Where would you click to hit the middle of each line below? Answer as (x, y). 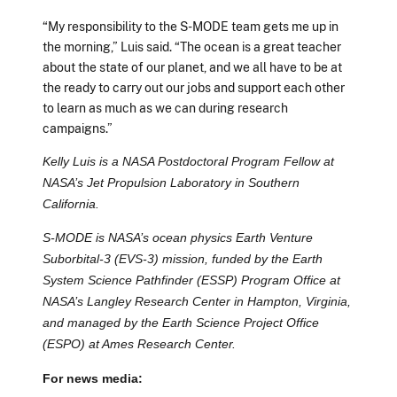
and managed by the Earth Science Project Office (181, 323)
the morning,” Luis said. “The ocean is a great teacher (192, 46)
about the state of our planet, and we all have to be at (192, 66)
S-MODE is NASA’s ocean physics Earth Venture (178, 238)
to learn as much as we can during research (165, 107)
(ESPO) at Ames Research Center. (139, 344)
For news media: (93, 378)
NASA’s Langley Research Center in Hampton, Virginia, (197, 302)
